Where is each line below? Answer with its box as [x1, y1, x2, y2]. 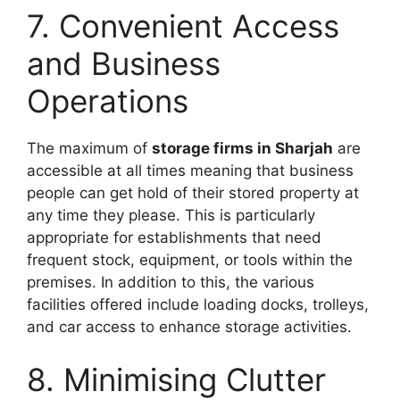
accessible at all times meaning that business [27, 161, 354, 179]
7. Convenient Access [27, 6, 339, 45]
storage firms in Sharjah [152, 138, 333, 157]
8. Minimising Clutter [27, 361, 326, 398]
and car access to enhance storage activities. [27, 317, 352, 336]
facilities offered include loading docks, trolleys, [27, 295, 369, 313]
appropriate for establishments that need [27, 228, 321, 246]
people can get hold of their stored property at [27, 183, 359, 202]
